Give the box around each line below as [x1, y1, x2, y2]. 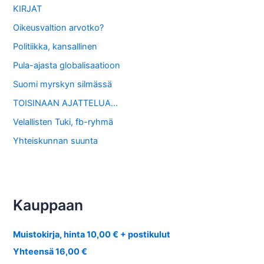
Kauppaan [13, 196, 84, 214]
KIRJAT [13, 4, 42, 15]
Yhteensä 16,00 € [13, 246, 88, 258]
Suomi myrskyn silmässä [13, 78, 113, 90]
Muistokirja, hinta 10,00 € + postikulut [13, 229, 171, 240]
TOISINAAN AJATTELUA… [13, 97, 118, 108]
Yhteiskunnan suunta [13, 135, 98, 146]
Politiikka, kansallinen [13, 41, 98, 52]
